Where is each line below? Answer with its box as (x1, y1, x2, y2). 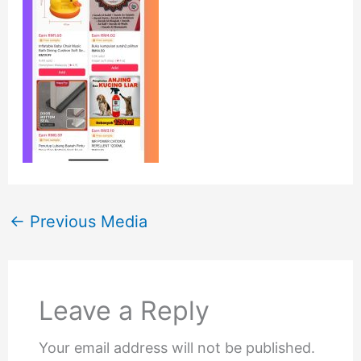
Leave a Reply (39, 294, 210, 326)
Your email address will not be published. (39, 338, 316, 356)
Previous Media (24, 211, 147, 231)
